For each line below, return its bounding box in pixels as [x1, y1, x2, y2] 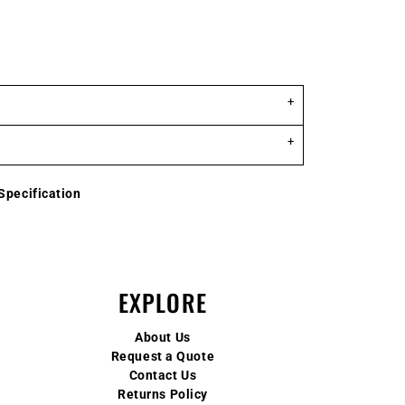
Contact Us [128, 367, 197, 382]
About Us [135, 329, 191, 344]
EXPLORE [118, 284, 207, 320]
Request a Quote [110, 348, 215, 363]
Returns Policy [118, 386, 208, 401]
